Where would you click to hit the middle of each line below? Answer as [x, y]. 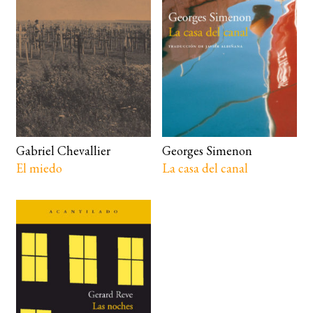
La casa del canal [205, 168]
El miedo [39, 168]
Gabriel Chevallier [63, 151]
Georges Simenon [208, 151]
